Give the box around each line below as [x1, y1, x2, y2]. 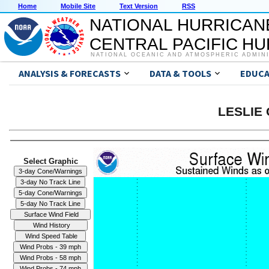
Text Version [119, 2, 158, 10]
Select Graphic [23, 156, 78, 166]
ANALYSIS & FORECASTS [19, 67, 121, 80]
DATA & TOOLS [150, 67, 211, 80]
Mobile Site [61, 2, 95, 10]
